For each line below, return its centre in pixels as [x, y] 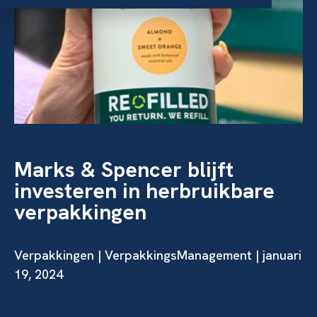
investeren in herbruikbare [144, 191]
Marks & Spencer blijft [124, 169]
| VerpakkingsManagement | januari [198, 255]
